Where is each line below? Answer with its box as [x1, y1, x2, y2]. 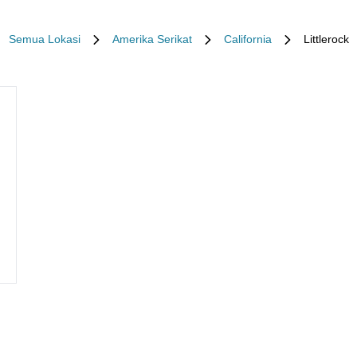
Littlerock [303, 33, 349, 45]
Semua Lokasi [8, 33, 80, 45]
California [223, 33, 272, 45]
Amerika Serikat [112, 33, 192, 45]
